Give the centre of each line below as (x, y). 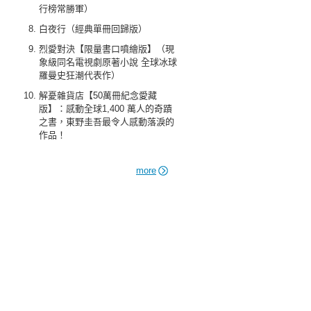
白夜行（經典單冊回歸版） (93, 29)
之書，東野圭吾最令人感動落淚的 (107, 122)
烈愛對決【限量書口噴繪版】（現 (107, 49)
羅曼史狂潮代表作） (79, 75)
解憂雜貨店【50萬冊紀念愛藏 (98, 95)
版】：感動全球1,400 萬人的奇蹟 (106, 109)
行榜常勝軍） (66, 9)
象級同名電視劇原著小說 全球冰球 (108, 62)
